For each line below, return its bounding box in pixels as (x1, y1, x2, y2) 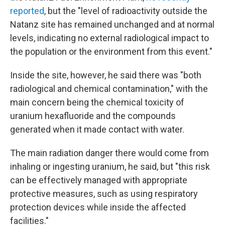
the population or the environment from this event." (10, 46, 212, 57)
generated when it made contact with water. (10, 124, 184, 135)
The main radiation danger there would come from (10, 148, 209, 158)
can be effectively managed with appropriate (10, 175, 187, 185)
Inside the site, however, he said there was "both (10, 70, 201, 80)
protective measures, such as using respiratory (10, 188, 198, 199)
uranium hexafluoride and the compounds (10, 110, 176, 121)
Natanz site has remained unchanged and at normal (10, 19, 214, 30)
